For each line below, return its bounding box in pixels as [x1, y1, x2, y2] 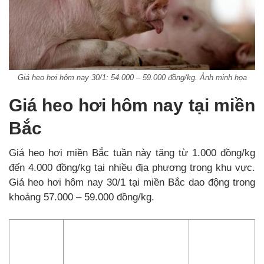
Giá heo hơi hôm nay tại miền [9, 95, 255, 115]
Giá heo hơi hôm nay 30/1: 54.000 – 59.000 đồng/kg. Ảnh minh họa [17, 73, 247, 82]
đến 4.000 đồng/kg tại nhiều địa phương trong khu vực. [9, 162, 255, 174]
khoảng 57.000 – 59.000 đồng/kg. [9, 192, 154, 203]
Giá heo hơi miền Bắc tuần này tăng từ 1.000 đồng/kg [9, 147, 255, 159]
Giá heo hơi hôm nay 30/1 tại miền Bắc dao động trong [9, 177, 255, 189]
